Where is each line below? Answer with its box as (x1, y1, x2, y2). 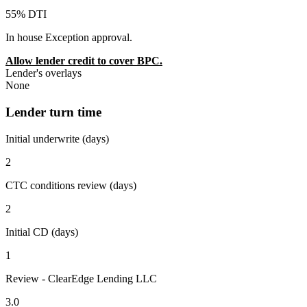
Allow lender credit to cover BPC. (5, 55, 162, 67)
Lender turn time (5, 104, 101, 119)
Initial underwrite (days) (5, 132, 109, 145)
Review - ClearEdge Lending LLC (5, 272, 157, 284)
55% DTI (5, 8, 47, 21)
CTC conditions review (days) (5, 179, 136, 191)
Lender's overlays (5, 67, 82, 79)
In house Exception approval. (5, 32, 132, 44)
